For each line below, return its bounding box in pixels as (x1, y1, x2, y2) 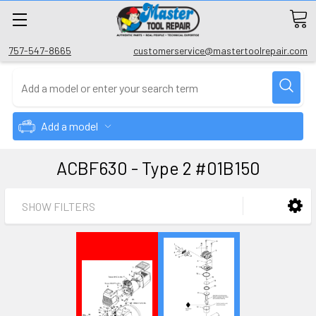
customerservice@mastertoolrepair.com (133, 44, 308, 56)
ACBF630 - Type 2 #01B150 (56, 157, 260, 178)
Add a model (41, 119, 98, 133)
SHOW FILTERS (22, 199, 95, 213)
